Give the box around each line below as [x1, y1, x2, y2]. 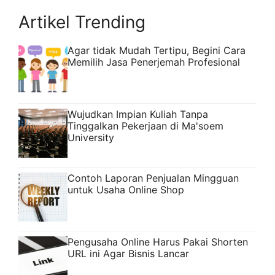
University [68, 131, 114, 144]
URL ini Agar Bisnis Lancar [68, 247, 189, 260]
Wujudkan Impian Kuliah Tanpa [68, 108, 208, 121]
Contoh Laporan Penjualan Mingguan [68, 172, 239, 185]
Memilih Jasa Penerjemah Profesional [68, 56, 240, 69]
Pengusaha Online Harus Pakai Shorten [68, 236, 248, 249]
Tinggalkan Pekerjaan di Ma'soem [68, 120, 223, 133]
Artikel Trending [18, 12, 145, 33]
